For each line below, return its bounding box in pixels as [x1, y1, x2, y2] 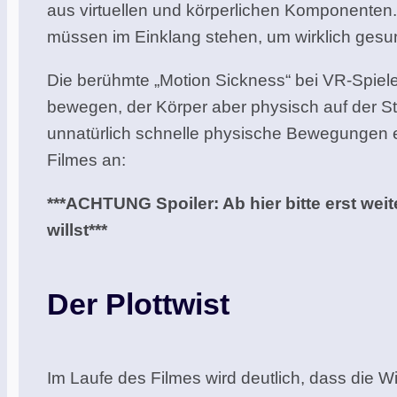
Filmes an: [47, 150, 127, 169]
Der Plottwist [47, 286, 230, 321]
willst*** [47, 220, 108, 239]
